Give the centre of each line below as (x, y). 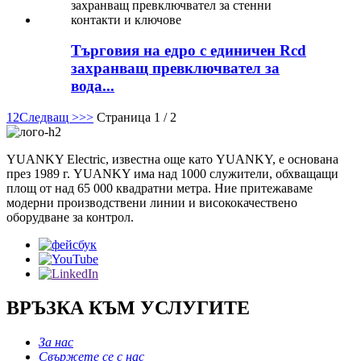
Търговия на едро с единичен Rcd (189, 51)
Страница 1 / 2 (137, 118)
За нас (56, 342)
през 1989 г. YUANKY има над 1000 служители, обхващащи (172, 174)
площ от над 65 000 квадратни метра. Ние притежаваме (160, 189)
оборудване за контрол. (70, 218)
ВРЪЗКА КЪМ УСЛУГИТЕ (128, 308)
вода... (93, 86)
